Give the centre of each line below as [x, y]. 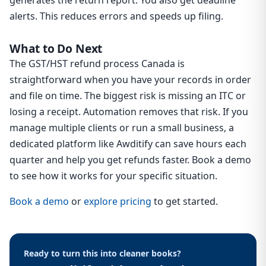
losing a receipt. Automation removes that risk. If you [129, 112]
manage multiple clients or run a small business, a [122, 128]
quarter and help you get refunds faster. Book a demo [130, 160]
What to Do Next [56, 49]
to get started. [185, 202]
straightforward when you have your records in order [130, 80]
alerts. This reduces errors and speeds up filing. [116, 16]
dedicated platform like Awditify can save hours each [128, 144]
